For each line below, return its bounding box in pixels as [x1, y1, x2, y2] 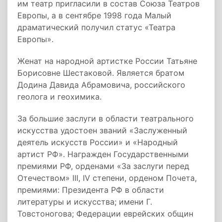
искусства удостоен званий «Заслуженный [17, 125, 187, 135]
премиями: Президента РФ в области [17, 185, 164, 195]
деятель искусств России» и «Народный [17, 137, 178, 147]
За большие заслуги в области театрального [17, 113, 194, 123]
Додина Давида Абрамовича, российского [17, 80, 185, 90]
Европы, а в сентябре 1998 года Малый [17, 10, 171, 20]
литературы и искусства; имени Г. [17, 197, 152, 207]
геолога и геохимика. [17, 92, 102, 102]
